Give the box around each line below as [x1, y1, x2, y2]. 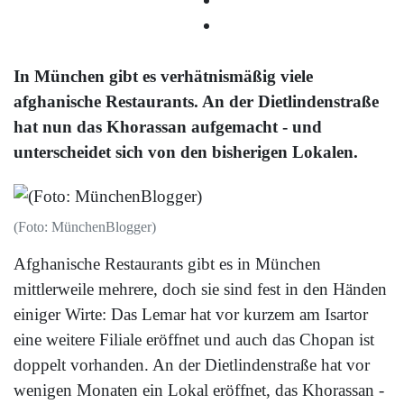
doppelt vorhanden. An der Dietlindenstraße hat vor [14, 355, 370, 375]
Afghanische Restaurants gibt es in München [14, 254, 321, 274]
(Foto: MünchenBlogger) [14, 219, 156, 235]
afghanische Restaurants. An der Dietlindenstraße [14, 91, 379, 111]
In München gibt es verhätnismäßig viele [14, 66, 313, 86]
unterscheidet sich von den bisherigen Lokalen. [14, 142, 358, 161]
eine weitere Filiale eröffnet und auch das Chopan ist [14, 330, 374, 350]
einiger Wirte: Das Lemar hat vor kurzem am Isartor [14, 305, 368, 325]
